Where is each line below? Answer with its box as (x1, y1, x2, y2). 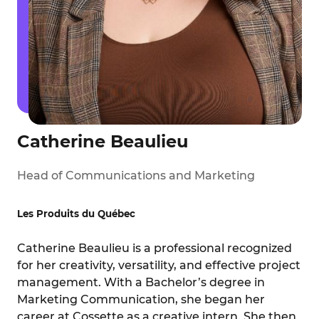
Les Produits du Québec (17, 207, 135, 219)
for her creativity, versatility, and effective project (17, 258, 300, 272)
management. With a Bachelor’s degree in (17, 275, 265, 289)
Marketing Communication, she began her (17, 292, 265, 306)
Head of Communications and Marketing (17, 168, 255, 182)
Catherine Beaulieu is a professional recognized (17, 241, 292, 255)
